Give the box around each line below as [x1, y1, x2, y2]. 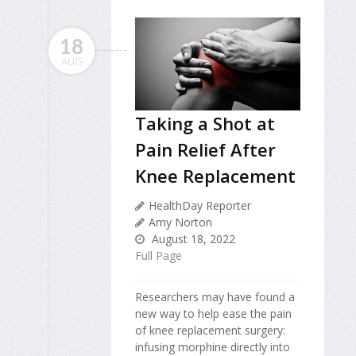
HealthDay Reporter [149, 197, 251, 213]
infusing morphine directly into [135, 339, 290, 354]
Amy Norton [149, 214, 212, 230]
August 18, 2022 [149, 230, 235, 246]
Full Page [135, 247, 182, 263]
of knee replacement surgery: [135, 322, 285, 338]
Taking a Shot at [135, 110, 275, 135]
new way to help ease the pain [135, 305, 292, 321]
